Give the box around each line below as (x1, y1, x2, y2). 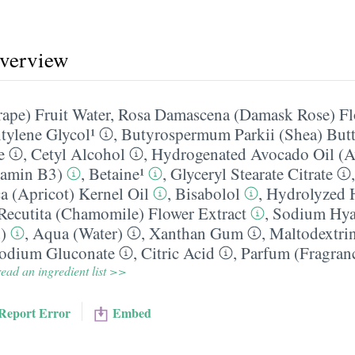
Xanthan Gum (149, 222, 243, 244)
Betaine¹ (89, 162, 144, 185)
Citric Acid (141, 242, 215, 264)
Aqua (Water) (32, 222, 123, 244)
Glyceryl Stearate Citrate (170, 162, 333, 185)
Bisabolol (175, 182, 240, 204)
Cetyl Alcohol (31, 143, 125, 165)
